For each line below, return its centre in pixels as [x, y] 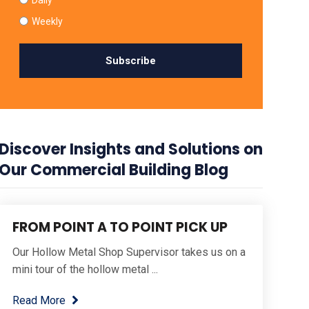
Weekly [48, 21]
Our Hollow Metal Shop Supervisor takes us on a [129, 252]
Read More [39, 301]
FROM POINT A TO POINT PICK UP [120, 227]
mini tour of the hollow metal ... [85, 269]
